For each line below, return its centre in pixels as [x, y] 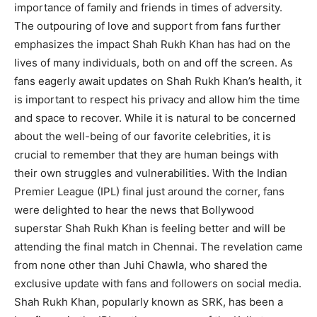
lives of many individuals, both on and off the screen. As [154, 62]
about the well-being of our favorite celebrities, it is [143, 136]
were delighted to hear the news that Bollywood [134, 209]
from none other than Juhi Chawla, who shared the [141, 265]
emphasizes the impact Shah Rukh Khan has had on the [152, 44]
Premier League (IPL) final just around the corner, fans [149, 191]
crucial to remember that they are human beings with [146, 154]
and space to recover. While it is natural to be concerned [155, 117]
